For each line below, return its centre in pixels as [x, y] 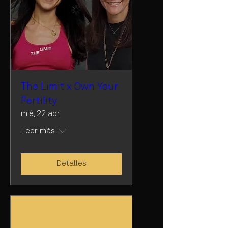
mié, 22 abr [40, 114]
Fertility [39, 101]
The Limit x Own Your [69, 87]
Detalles [71, 164]
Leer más [38, 131]
